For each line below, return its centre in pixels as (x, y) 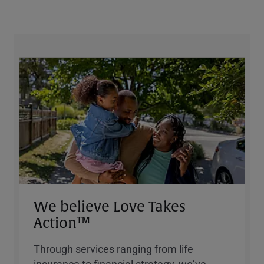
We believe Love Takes (110, 207)
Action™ (62, 224)
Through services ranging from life (113, 249)
